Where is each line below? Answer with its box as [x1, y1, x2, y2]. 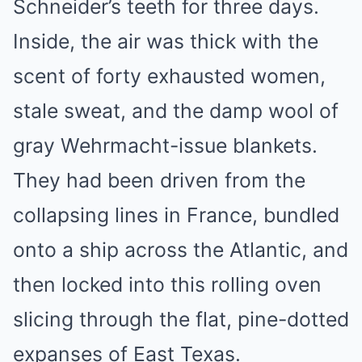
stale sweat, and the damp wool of [13, 98, 339, 123]
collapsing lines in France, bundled [13, 202, 339, 227]
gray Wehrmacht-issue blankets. [13, 133, 318, 158]
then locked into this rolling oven [13, 271, 322, 297]
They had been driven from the [13, 167, 305, 192]
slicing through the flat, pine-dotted [13, 306, 349, 331]
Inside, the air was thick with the [13, 28, 318, 53]
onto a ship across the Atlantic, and [13, 237, 348, 262]
